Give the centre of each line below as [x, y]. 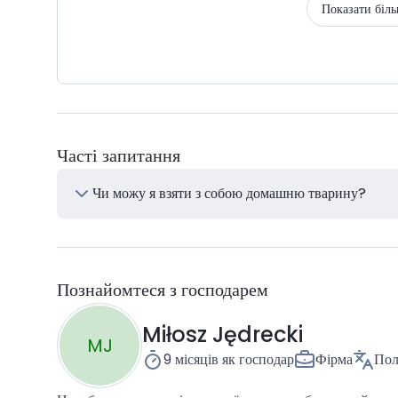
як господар [258, 359]
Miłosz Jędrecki [223, 334]
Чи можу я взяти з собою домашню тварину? [229, 193]
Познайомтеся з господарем [163, 290]
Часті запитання [119, 155]
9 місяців [191, 359]
